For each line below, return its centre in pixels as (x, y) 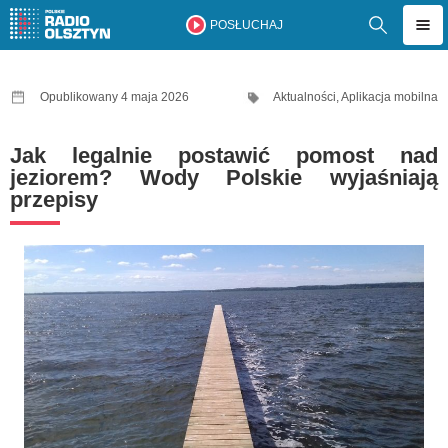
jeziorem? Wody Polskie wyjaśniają (224, 177)
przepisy (54, 199)
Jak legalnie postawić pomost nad (224, 155)
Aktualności (304, 97)
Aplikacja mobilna (389, 97)
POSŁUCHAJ (246, 25)
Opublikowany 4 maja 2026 (114, 97)
